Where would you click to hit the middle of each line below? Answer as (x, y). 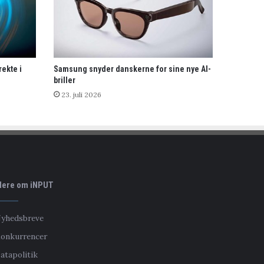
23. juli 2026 (81, 94)
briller (65, 80)
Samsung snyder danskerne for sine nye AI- (132, 69)
